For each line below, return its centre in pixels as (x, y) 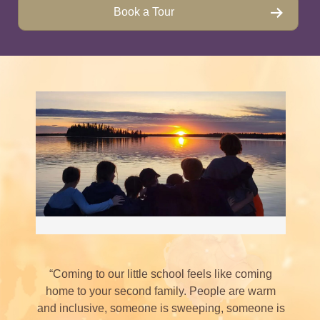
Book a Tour (144, 12)
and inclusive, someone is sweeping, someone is (161, 308)
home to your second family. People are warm (161, 291)
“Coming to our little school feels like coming (161, 274)
